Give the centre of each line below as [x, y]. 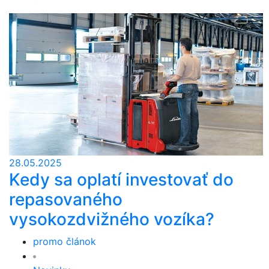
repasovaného [66, 199]
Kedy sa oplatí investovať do [121, 180]
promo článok [65, 241]
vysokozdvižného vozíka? [112, 219]
